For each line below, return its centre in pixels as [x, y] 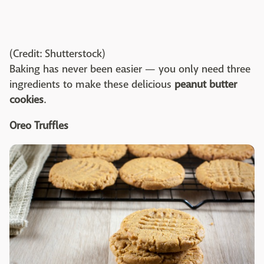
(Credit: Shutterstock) [57, 54]
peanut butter [206, 84]
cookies [27, 100]
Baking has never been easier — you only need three [130, 69]
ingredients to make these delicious [92, 84]
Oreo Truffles [39, 126]
